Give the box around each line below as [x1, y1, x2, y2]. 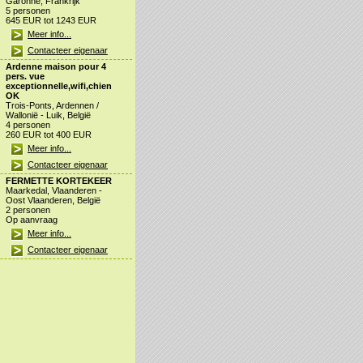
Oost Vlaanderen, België [6, 195, 100, 206]
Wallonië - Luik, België [6, 110, 91, 121]
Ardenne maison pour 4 [6, 62, 106, 72]
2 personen [6, 205, 50, 216]
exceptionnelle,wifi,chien [6, 81, 112, 92]
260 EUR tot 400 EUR [6, 130, 92, 140]
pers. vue [6, 71, 45, 82]
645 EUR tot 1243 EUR [6, 15, 96, 26]
